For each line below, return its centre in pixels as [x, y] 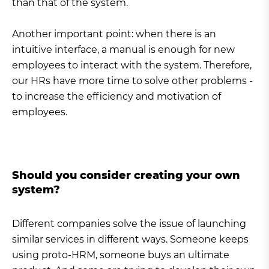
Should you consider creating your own [126, 176]
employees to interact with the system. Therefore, [132, 65]
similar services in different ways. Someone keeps [130, 240]
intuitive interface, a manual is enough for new [123, 50]
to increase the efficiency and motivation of [116, 97]
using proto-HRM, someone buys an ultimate [121, 255]
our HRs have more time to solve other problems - [132, 81]
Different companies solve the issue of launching [129, 224]
